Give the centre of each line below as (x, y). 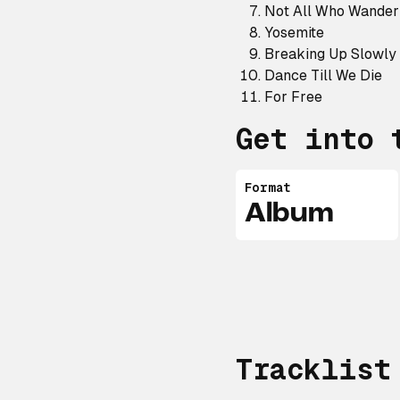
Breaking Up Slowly (330, 54)
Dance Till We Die (323, 75)
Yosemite (294, 33)
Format (267, 187)
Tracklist (313, 370)
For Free (293, 97)
